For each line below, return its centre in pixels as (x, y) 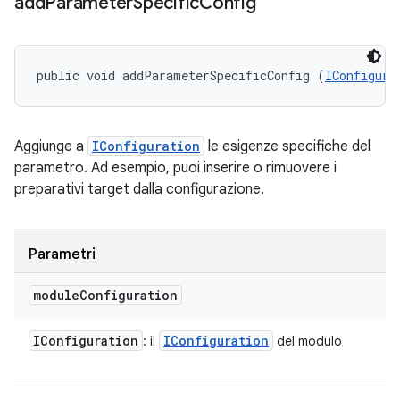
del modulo (308, 341)
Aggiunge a (51, 146)
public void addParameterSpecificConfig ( (181, 75)
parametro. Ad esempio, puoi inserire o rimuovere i (175, 168)
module (56, 295)
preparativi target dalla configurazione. (139, 189)
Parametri (62, 254)
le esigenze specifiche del (287, 146)
